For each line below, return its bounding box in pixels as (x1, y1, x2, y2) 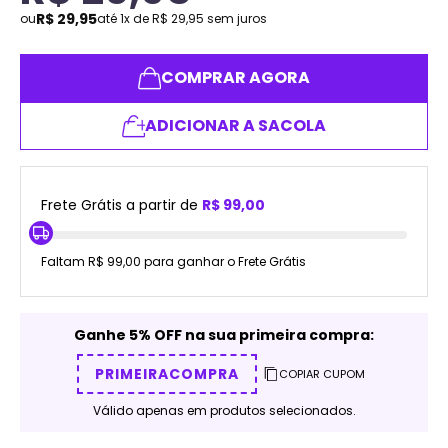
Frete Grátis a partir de (41, 194, 198, 215)
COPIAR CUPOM (279, 365, 365, 382)
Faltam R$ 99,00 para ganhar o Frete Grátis (41, 252, 306, 270)
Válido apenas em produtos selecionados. (92, 401, 356, 419)
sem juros (204, 10, 267, 27)
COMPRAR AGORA (161, 66, 310, 89)
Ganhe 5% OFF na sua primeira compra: (74, 324, 374, 345)
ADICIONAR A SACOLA (145, 114, 326, 137)
